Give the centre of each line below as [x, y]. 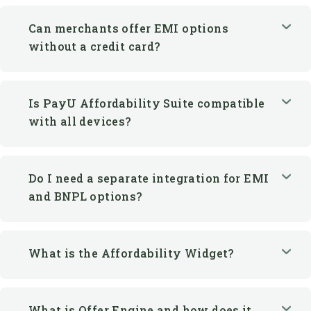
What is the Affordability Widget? [132, 198]
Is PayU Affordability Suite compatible [147, 48]
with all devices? [80, 66]
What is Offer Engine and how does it [140, 255]
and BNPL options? [86, 141]
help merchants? [79, 273]
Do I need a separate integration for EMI [149, 123]
